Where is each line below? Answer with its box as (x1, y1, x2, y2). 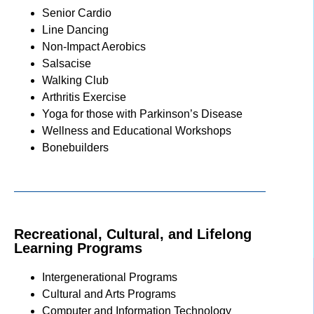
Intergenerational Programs (42, 271, 177, 283)
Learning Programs (14, 240, 142, 256)
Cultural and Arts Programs (42, 287, 176, 300)
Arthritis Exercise (42, 90, 126, 103)
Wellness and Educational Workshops (42, 124, 231, 137)
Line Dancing (42, 23, 109, 36)
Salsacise (42, 57, 91, 69)
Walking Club (42, 74, 109, 86)
